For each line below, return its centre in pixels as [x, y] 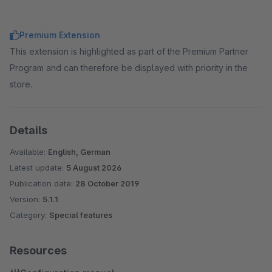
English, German [79, 152]
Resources [38, 250]
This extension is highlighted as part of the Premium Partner [129, 51]
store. [21, 84]
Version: [26, 199]
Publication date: [42, 183]
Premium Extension [60, 35]
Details [29, 130]
